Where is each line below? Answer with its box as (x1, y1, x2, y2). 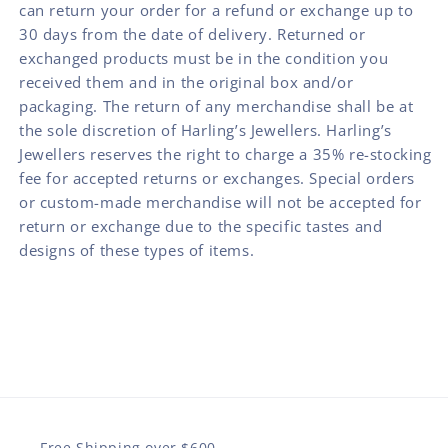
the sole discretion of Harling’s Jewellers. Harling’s (19, 119, 392, 140)
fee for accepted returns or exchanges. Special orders (19, 167, 415, 188)
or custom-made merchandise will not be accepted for (19, 191, 422, 212)
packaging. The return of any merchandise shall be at (19, 95, 414, 116)
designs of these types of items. (19, 239, 255, 260)
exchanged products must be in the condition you (19, 47, 389, 68)
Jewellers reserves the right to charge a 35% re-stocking (19, 143, 432, 164)
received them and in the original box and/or (19, 71, 354, 92)
